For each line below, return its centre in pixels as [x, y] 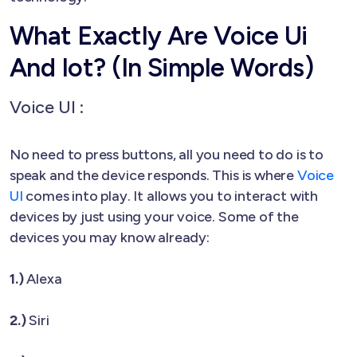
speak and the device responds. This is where [153, 175]
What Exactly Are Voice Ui [159, 35]
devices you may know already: [110, 237]
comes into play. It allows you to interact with [171, 196]
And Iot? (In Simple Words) [161, 67]
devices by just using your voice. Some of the [154, 216]
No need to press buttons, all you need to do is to [167, 154]
